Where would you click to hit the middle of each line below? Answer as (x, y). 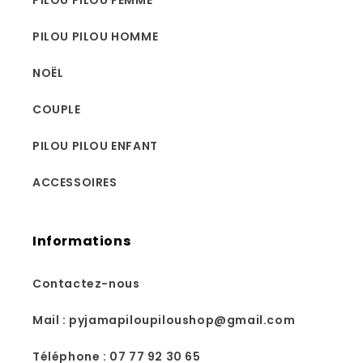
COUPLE (57, 109)
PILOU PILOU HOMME (96, 36)
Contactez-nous (86, 284)
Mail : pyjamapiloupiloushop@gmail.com (164, 320)
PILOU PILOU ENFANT (95, 146)
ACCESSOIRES (75, 182)
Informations (82, 241)
